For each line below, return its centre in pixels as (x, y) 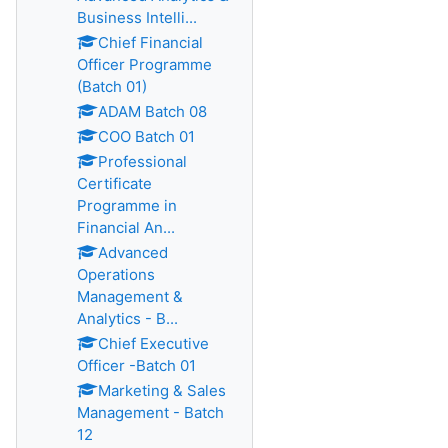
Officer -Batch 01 (136, 365)
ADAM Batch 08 (152, 111)
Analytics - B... (127, 318)
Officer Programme (144, 64)
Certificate (114, 183)
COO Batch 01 (146, 136)
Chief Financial (150, 42)
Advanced (133, 252)
